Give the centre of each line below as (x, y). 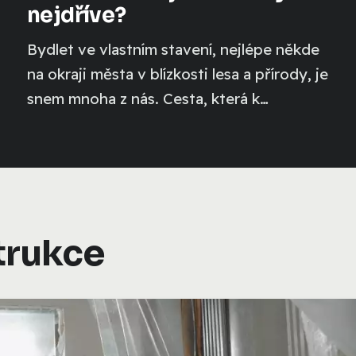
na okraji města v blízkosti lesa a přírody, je (177, 74)
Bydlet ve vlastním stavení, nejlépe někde (173, 49)
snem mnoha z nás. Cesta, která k (143, 98)
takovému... (68, 123)
